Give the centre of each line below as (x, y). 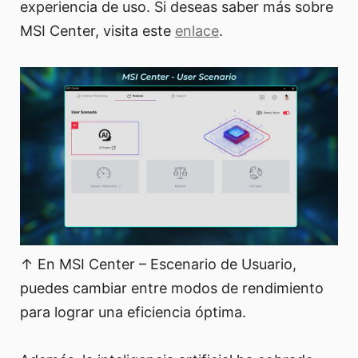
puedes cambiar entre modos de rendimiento (172, 288)
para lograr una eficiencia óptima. (133, 312)
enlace (197, 30)
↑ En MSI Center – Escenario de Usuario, (158, 265)
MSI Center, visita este (97, 30)
